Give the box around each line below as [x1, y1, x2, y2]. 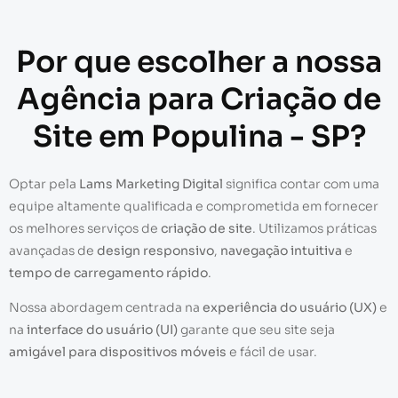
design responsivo [97, 242, 214, 259]
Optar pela [9, 175, 79, 192]
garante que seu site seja [178, 322, 335, 338]
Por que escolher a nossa [16, 43, 382, 81]
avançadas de [9, 242, 97, 259]
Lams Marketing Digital [79, 175, 223, 192]
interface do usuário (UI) [27, 322, 178, 338]
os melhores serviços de [9, 219, 161, 236]
